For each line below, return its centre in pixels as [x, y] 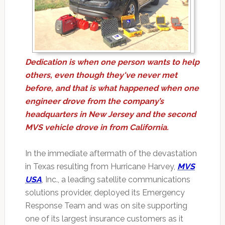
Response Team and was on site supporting [106, 205]
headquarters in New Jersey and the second [110, 114]
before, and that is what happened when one [112, 88]
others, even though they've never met [101, 75]
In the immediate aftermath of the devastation [111, 153]
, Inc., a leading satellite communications [116, 179]
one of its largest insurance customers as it [104, 218]
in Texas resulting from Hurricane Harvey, [101, 166]
